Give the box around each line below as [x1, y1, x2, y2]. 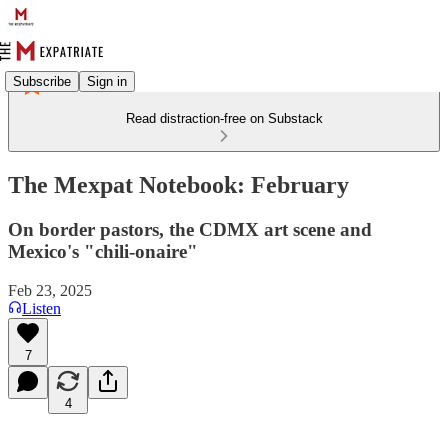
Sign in [87, 73, 127, 89]
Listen [22, 299, 61, 317]
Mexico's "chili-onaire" [8, 240, 198, 262]
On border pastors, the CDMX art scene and [8, 218, 372, 240]
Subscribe [13, 73, 71, 89]
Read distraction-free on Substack [125, 111, 323, 126]
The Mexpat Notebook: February [8, 171, 349, 198]
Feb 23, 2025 [8, 281, 92, 299]
